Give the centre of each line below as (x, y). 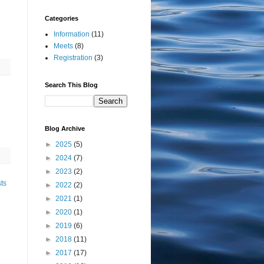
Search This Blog (71, 85)
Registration (73, 58)
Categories (62, 19)
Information (72, 34)
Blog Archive (65, 129)
